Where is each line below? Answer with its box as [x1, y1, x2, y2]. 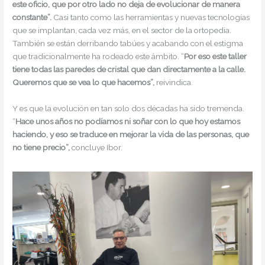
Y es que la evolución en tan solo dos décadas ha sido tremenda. [12, 104, 245, 114]
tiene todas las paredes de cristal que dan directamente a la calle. [12, 64, 246, 75]
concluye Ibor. [70, 143, 125, 153]
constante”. [12, 12, 52, 22]
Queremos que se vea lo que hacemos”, [12, 77, 157, 88]
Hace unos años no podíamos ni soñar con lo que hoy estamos [15, 117, 241, 127]
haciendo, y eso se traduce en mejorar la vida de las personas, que [12, 130, 250, 140]
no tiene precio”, [12, 143, 70, 153]
